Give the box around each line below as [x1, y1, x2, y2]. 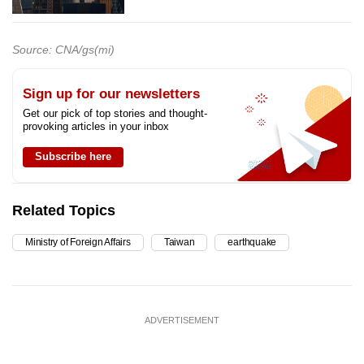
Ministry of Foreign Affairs [25, 236, 131, 249]
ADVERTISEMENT [145, 315, 219, 326]
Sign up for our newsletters [23, 86, 200, 102]
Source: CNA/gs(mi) [12, 43, 115, 57]
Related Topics [12, 202, 115, 219]
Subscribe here [35, 150, 111, 163]
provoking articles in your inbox [23, 120, 169, 133]
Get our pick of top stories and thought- [23, 107, 207, 120]
